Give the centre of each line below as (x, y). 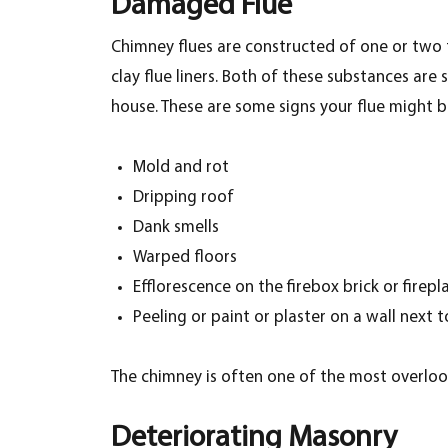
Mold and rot (180, 167)
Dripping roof (183, 197)
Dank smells (175, 227)
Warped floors (184, 257)
